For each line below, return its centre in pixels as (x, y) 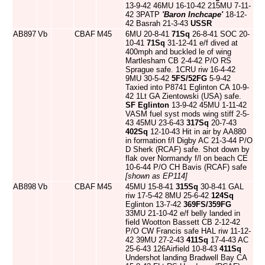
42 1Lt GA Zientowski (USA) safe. (183, 96)
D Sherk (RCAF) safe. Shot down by (188, 149)
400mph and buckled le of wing (178, 52)
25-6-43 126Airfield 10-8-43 (172, 249)
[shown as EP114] (156, 176)
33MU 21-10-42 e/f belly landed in (183, 213)
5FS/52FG (189, 78)
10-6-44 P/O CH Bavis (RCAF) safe (186, 167)
